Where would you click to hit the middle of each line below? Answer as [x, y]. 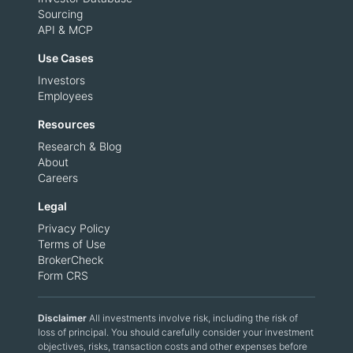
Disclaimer [63, 318]
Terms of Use [72, 244]
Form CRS [63, 276]
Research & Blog [80, 147]
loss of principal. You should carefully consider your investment [176, 333]
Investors [61, 80]
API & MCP [65, 30]
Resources [67, 124]
